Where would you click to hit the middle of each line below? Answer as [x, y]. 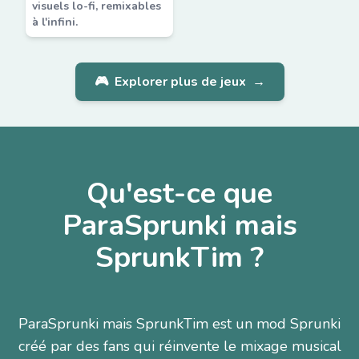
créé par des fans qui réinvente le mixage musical [179, 346]
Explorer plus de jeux [180, 82]
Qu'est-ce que [179, 194]
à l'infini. [55, 22]
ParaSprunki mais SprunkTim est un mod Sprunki [179, 324]
